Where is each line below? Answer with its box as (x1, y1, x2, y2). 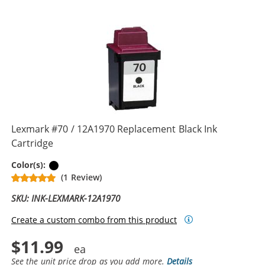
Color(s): (11, 159, 49, 170)
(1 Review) (61, 171, 102, 183)
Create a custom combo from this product (11, 214, 177, 225)
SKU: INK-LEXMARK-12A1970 (11, 192, 121, 204)
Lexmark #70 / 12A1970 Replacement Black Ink (11, 122, 218, 135)
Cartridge (11, 136, 53, 150)
